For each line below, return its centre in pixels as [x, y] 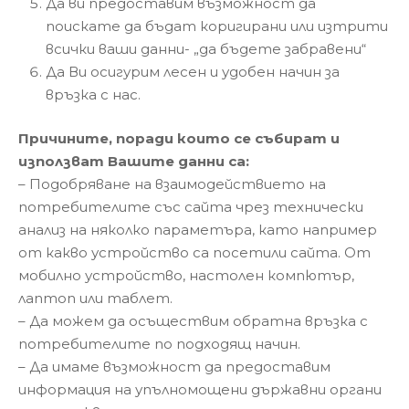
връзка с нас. [93, 94]
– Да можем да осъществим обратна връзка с [193, 320]
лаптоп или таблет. [95, 298]
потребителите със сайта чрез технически [191, 206]
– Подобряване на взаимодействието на [172, 184]
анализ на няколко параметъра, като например [198, 229]
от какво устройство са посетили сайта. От [194, 252]
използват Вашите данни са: [134, 161]
